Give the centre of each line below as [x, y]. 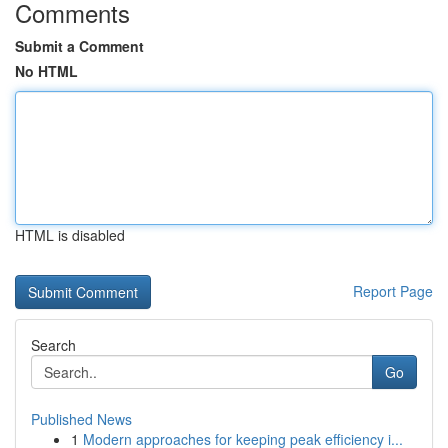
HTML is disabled [70, 235]
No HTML [46, 71]
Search [53, 345]
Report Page [393, 291]
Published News [81, 419]
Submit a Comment [79, 46]
